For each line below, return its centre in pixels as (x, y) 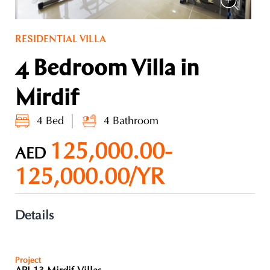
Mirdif (47, 99)
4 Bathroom (131, 121)
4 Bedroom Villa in (107, 69)
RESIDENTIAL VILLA (61, 40)
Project (28, 260)
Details (34, 215)
